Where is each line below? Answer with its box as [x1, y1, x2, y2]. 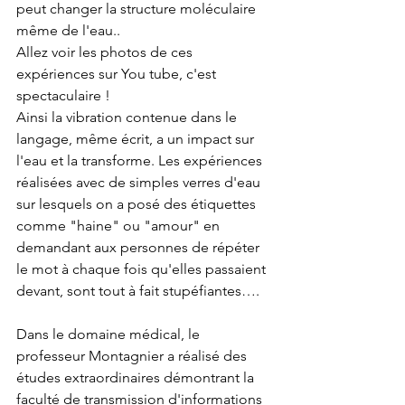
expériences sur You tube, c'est [16, 64, 220, 82]
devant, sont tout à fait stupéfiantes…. [16, 281, 263, 299]
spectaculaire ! [16, 86, 110, 104]
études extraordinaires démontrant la [16, 368, 258, 386]
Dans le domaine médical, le [16, 325, 203, 343]
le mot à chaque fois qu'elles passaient [16, 259, 269, 278]
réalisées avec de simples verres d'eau [16, 173, 264, 191]
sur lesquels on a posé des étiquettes [16, 194, 259, 212]
